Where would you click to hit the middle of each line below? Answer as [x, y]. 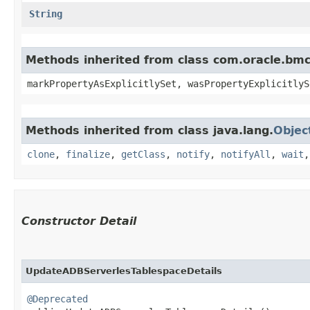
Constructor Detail [79, 221]
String [46, 13]
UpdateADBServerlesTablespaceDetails [124, 271]
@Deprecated [57, 299]
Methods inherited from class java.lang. [149, 130]
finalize [88, 154]
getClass [143, 154]
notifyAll [246, 154]
